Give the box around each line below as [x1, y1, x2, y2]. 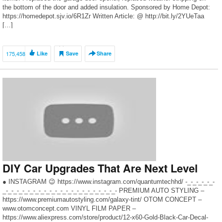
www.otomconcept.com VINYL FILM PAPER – [2, 205, 136, 212]
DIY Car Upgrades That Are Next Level [2, 160, 198, 176]
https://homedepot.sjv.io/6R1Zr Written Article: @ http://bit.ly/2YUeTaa [2, 12, 204, 20]
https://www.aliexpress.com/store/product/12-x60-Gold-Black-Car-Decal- [2, 214, 208, 221]
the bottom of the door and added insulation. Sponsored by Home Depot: [2, 3, 210, 11]
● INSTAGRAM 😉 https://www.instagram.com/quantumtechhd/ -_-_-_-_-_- [2, 178, 215, 185]
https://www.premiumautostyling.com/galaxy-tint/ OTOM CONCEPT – [2, 196, 202, 203]
